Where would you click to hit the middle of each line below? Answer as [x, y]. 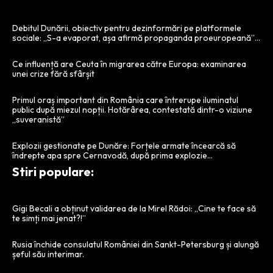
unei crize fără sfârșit [53, 73]
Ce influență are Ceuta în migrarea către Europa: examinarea [129, 64]
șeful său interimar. [48, 254]
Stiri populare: [53, 171]
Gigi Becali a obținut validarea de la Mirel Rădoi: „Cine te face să [134, 208]
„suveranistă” [38, 119]
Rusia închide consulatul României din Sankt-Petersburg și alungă [136, 244]
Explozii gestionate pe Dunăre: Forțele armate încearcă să [124, 145]
